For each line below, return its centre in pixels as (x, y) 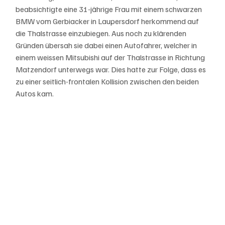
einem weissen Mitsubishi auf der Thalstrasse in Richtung (111, 57)
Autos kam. (36, 93)
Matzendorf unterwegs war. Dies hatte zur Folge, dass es (112, 69)
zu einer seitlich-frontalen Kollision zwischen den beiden (108, 81)
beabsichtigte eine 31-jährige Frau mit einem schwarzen (110, 9)
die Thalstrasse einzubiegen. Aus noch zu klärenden (102, 33)
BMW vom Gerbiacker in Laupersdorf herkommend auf (108, 21)
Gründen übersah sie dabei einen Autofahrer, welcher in (107, 45)
